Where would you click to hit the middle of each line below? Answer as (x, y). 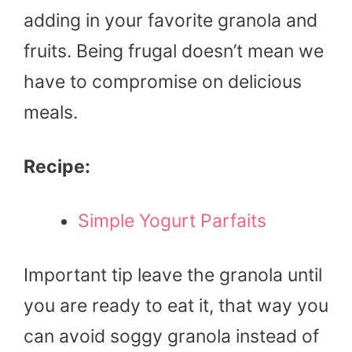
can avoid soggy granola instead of (171, 337)
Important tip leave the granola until (173, 275)
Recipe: (59, 167)
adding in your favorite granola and (170, 21)
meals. (53, 113)
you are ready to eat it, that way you (176, 306)
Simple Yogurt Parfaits (172, 221)
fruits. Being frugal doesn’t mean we (174, 51)
